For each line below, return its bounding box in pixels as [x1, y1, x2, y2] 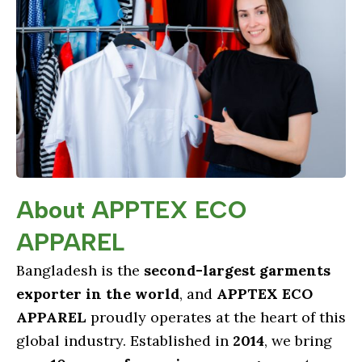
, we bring [264, 331, 332, 351]
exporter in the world [16, 284, 179, 304]
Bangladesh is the [16, 261, 144, 280]
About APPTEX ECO [16, 195, 246, 225]
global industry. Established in [16, 331, 233, 351]
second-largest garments [144, 261, 330, 280]
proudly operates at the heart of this [86, 308, 346, 327]
